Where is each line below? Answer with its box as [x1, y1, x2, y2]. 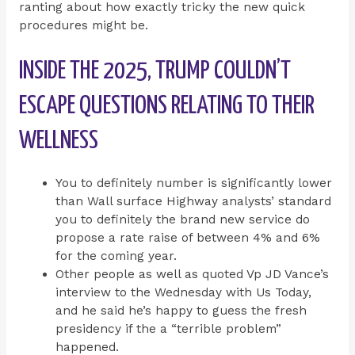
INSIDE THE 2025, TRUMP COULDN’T [18, 59, 291, 85]
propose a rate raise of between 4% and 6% [55, 231, 321, 246]
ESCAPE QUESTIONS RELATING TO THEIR [18, 94, 315, 120]
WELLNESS [18, 128, 98, 155]
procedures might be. [18, 17, 148, 32]
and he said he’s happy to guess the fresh [55, 303, 307, 319]
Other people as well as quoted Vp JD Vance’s [55, 267, 330, 282]
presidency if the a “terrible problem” [55, 322, 282, 337]
